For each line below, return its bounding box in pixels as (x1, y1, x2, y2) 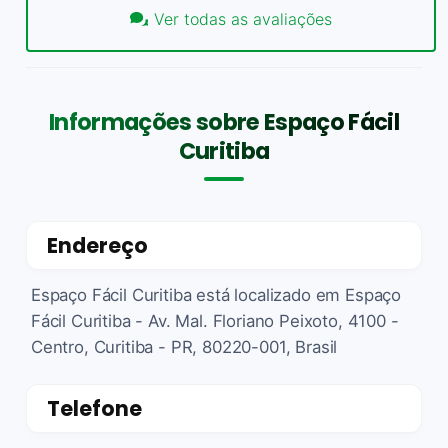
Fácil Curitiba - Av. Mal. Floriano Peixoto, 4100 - (31, 310, 399, 331)
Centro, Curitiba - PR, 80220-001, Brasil (31, 336, 338, 357)
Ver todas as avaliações (154, 9, 333, 30)
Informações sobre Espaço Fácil (49, 105, 399, 138)
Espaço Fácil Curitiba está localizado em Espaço (31, 284, 402, 305)
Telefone (47, 393, 142, 423)
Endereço (47, 230, 148, 260)
